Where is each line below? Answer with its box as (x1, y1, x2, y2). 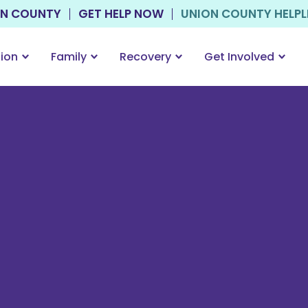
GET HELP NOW (78, 5, 164, 22)
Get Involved (203, 49, 274, 65)
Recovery (119, 49, 171, 65)
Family (50, 49, 87, 65)
